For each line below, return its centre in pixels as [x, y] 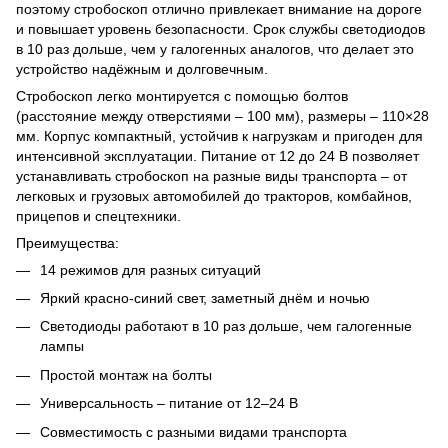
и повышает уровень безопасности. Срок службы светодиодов [220, 28]
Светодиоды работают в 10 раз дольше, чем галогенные [226, 326]
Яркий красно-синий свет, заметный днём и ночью [205, 297]
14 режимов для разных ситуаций [150, 269]
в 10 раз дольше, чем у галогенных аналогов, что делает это [215, 48]
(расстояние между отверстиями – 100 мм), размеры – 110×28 [222, 115]
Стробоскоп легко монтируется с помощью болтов [182, 95]
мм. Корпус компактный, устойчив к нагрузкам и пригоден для [219, 135]
